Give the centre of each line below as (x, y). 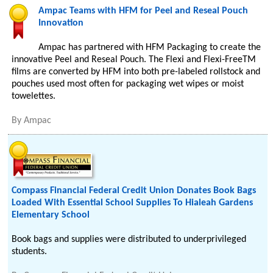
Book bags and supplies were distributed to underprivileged (129, 239)
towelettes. (34, 96)
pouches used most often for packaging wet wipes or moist (128, 84)
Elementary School (51, 215)
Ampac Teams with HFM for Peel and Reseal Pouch (144, 11)
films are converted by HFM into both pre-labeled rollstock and (136, 72)
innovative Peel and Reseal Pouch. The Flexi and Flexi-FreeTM (134, 60)
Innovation (61, 23)
